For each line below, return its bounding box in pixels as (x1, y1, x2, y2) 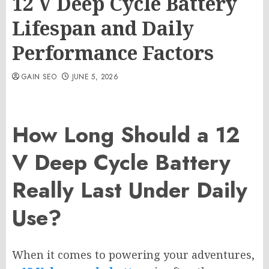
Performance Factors (12, 40, 214, 65)
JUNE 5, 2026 (71, 71, 118, 82)
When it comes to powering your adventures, (12, 247, 255, 262)
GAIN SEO (22, 71, 56, 82)
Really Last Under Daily (12, 174, 247, 207)
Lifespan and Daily (12, 15, 194, 41)
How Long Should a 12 (12, 119, 240, 151)
